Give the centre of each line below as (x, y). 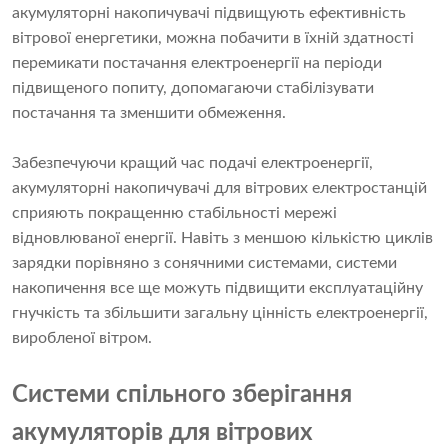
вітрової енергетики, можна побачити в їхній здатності (213, 38)
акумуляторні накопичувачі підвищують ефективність (209, 13)
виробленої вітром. (82, 338)
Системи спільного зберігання (182, 395)
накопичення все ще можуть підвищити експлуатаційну (217, 288)
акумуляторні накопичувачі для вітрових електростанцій (219, 188)
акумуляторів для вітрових (162, 433)
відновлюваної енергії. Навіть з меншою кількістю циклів (222, 238)
